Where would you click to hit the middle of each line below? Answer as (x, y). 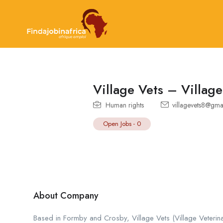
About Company (66, 195)
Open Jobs (117, 123)
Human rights (125, 105)
